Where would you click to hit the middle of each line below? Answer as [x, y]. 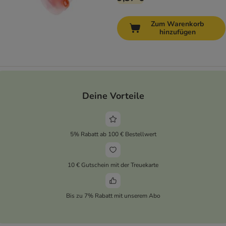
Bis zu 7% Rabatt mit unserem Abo [113, 195]
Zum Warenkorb [177, 24]
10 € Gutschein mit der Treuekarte [113, 165]
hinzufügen [177, 32]
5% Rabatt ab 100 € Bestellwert [113, 134]
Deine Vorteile [113, 96]
